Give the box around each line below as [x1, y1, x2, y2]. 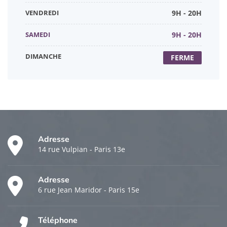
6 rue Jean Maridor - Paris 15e [38, 185, 139, 195]
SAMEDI [25, 30, 50, 40]
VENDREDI [25, 8, 59, 18]
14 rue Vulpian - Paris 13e [38, 144, 125, 155]
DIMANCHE [25, 52, 61, 61]
